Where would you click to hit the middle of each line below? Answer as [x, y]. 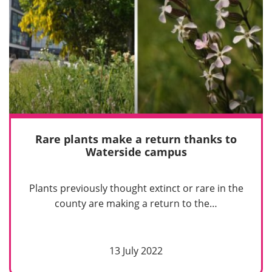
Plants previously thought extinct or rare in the [136, 189]
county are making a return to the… [136, 204]
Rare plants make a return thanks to [136, 139]
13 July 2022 [136, 251]
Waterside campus [136, 151]
